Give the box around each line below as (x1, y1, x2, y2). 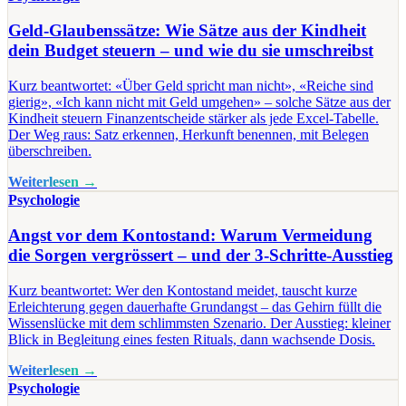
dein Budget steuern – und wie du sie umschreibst (8, 41, 373, 61)
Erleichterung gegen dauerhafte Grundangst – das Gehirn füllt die (8, 298, 382, 314)
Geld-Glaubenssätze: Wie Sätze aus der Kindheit (8, 21, 366, 41)
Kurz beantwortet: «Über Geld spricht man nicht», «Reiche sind (8, 78, 373, 94)
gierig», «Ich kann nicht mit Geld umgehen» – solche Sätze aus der (8, 94, 391, 111)
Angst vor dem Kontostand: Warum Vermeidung (8, 225, 372, 245)
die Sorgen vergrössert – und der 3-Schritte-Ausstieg (8, 245, 393, 265)
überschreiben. (8, 143, 92, 159)
